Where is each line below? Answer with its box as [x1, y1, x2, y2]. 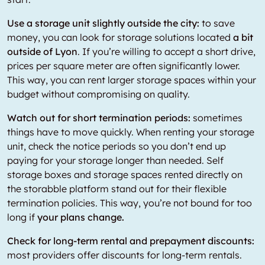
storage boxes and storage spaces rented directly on [7, 169, 243, 180]
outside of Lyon [7, 46, 77, 57]
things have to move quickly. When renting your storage [7, 126, 254, 138]
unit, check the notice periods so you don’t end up [7, 140, 226, 152]
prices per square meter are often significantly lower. [7, 60, 240, 72]
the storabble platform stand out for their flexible [7, 183, 227, 195]
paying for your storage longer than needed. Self [7, 154, 224, 166]
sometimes [190, 112, 243, 124]
